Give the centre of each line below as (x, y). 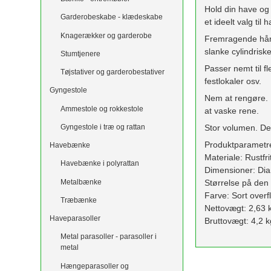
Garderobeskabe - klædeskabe (111, 17)
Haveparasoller (75, 219)
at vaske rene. (232, 111)
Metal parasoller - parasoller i (108, 237)
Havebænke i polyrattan (100, 164)
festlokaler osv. (233, 81)
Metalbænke (81, 182)
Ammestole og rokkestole (102, 109)
